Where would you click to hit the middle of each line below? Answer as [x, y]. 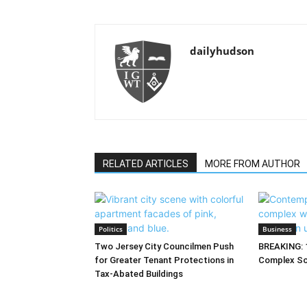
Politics [111, 229]
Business [277, 229]
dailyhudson [222, 51]
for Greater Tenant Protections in [164, 260]
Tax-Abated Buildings [139, 274]
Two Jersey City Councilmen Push [164, 246]
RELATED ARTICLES [146, 164]
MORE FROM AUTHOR [253, 164]
